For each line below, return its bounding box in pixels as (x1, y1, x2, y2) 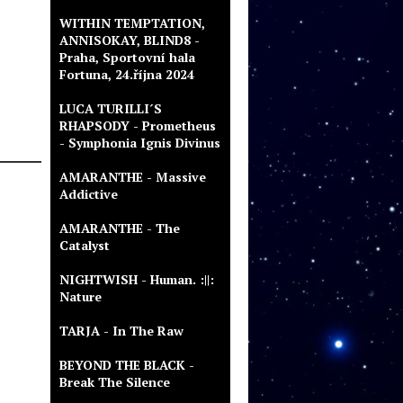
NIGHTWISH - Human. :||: (59, 271, 214, 288)
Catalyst (59, 237, 110, 254)
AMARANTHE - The (59, 219, 180, 237)
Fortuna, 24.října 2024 (59, 66, 194, 83)
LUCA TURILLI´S (59, 100, 162, 117)
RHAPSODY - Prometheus (59, 117, 216, 134)
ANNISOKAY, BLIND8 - (59, 31, 200, 49)
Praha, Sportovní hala (59, 49, 195, 66)
